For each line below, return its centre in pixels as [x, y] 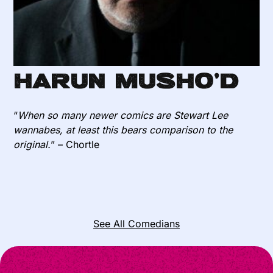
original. [32, 145]
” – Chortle [75, 145]
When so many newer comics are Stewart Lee [123, 115]
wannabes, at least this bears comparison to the [123, 130]
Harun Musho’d [126, 80]
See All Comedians [136, 224]
